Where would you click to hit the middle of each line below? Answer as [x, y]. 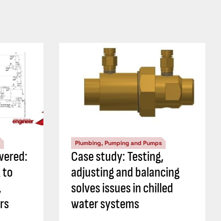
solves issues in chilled [122, 188]
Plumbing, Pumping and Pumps [118, 143]
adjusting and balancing [125, 172]
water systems [105, 204]
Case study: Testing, [117, 156]
